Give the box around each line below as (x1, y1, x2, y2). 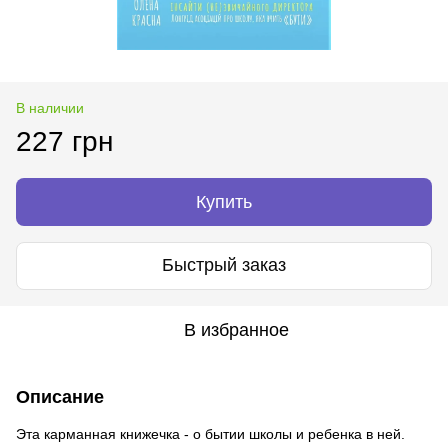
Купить (196, 191, 252, 212)
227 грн (16, 125, 113, 157)
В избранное (183, 319, 289, 340)
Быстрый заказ (162, 255, 286, 276)
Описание (16, 386, 104, 407)
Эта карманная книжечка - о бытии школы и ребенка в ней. (16, 425, 405, 442)
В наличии (16, 99, 84, 116)
